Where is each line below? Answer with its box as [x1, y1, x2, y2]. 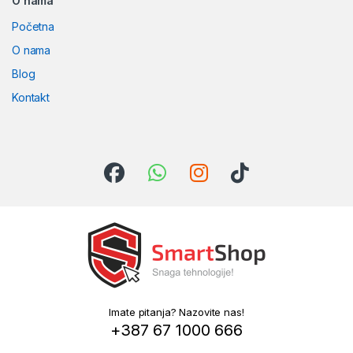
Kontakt [12, 90, 50, 104]
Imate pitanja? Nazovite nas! [109, 306, 244, 319]
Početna [12, 19, 55, 33]
